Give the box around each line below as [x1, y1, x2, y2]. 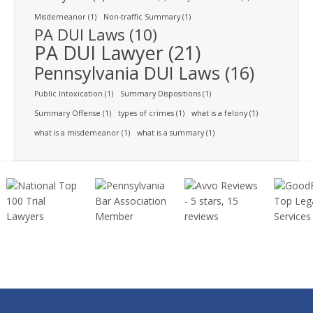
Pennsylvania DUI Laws [34, 60, 220, 85]
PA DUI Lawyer [34, 39, 163, 66]
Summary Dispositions [120, 88, 201, 99]
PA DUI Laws [34, 23, 125, 45]
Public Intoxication [34, 88, 103, 99]
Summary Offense [34, 108, 101, 118]
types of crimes [118, 108, 174, 118]
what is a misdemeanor [34, 127, 119, 138]
